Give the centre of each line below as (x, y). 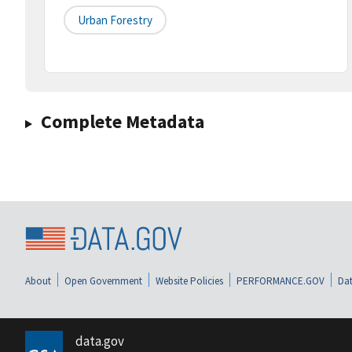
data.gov (99, 341)
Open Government (103, 280)
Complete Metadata (122, 122)
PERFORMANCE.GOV (280, 280)
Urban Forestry (115, 20)
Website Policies (189, 280)
